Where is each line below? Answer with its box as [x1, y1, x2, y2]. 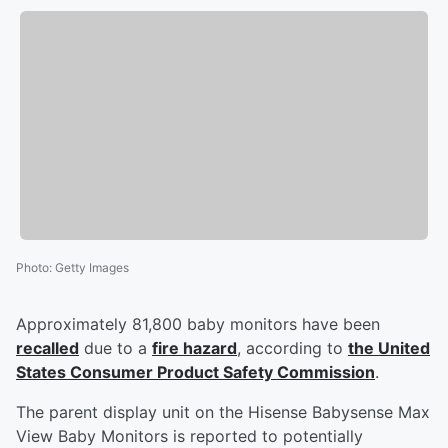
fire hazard [152, 338, 237, 359]
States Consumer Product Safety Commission [16, 362, 375, 383]
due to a [79, 338, 152, 359]
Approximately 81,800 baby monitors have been [16, 314, 380, 335]
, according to [237, 338, 348, 359]
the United [348, 338, 430, 359]
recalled [16, 338, 79, 359]
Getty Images [55, 260, 129, 276]
